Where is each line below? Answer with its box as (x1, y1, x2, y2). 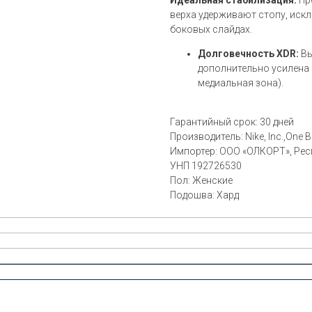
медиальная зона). (198, 77, 283, 88)
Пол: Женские (170, 174, 233, 186)
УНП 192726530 (170, 159, 242, 171)
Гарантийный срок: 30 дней (170, 116, 294, 127)
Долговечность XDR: (198, 47, 299, 59)
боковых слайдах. (170, 23, 252, 35)
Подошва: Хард (170, 189, 239, 201)
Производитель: (170, 130, 245, 142)
